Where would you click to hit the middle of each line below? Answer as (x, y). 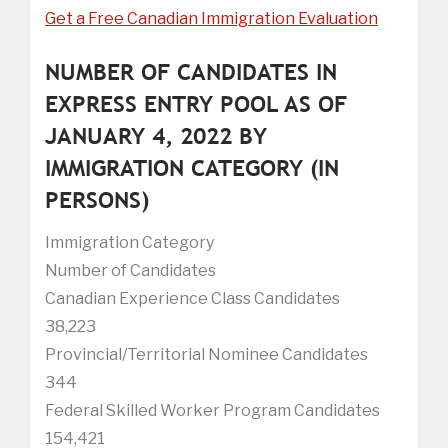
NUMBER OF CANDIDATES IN (191, 71)
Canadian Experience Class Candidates (192, 298)
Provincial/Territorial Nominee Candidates (206, 354)
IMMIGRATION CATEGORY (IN (192, 167)
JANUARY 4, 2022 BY (156, 135)
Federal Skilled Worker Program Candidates (212, 410)
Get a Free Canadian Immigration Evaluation (211, 18)
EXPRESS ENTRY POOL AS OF (196, 103)
